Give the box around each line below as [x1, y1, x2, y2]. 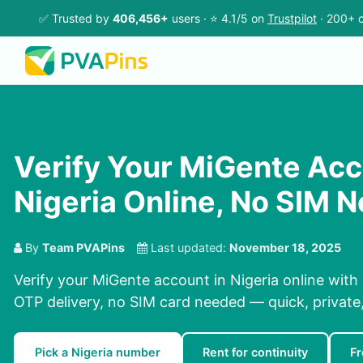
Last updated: [147, 241, 229, 255]
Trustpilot [267, 11, 317, 25]
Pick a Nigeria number [35, 345, 160, 360]
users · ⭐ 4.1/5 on [169, 11, 267, 25]
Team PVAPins [42, 241, 125, 255]
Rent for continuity [203, 345, 308, 360]
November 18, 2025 [229, 241, 341, 255]
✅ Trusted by [39, 11, 113, 25]
